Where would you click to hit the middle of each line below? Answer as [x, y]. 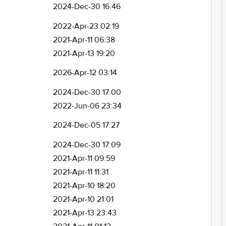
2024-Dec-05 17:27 [86, 125]
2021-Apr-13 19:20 [84, 53]
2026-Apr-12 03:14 [85, 73]
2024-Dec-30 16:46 [87, 7]
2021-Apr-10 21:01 [83, 199]
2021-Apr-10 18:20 [84, 186]
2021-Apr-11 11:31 [80, 172]
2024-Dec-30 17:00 [87, 92]
